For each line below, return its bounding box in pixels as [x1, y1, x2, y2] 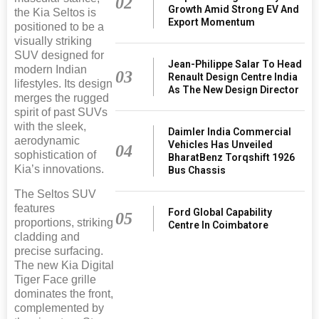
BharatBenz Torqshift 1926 [168, 151, 296, 163]
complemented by [14, 301, 104, 314]
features [14, 202, 55, 214]
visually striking [14, 34, 92, 47]
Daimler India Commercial [168, 125, 292, 137]
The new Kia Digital [14, 258, 114, 271]
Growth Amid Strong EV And [168, 3, 300, 15]
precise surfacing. [14, 244, 103, 257]
